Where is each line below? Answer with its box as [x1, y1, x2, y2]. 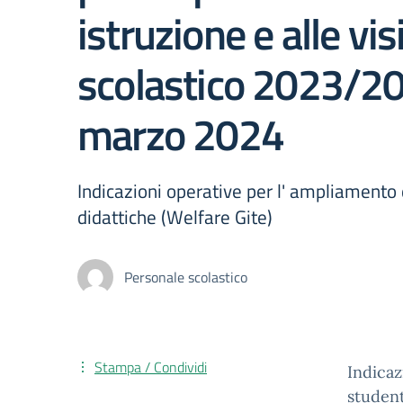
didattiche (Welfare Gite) [77, 202, 273, 231]
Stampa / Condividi [94, 356, 207, 378]
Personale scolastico [124, 266, 247, 288]
